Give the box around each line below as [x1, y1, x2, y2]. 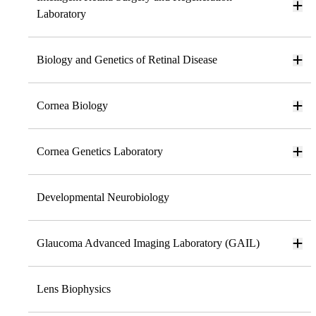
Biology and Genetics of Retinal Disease [37, 54, 217, 66]
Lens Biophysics [37, 283, 111, 296]
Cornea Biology [37, 99, 108, 112]
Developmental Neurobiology [37, 191, 169, 204]
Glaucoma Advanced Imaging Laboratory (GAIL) [37, 237, 260, 250]
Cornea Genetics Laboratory [37, 145, 163, 158]
